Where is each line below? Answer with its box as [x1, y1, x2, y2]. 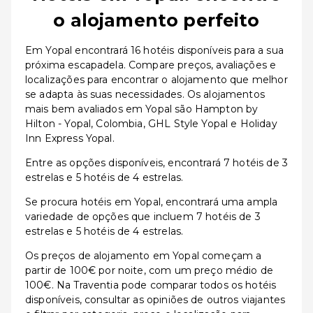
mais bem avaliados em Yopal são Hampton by [25, 103, 259, 115]
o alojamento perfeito [53, 10, 260, 31]
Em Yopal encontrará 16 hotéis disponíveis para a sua [25, 44, 284, 57]
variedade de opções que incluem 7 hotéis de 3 [25, 210, 261, 223]
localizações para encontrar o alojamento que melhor [25, 73, 288, 86]
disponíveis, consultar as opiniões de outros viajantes [25, 293, 286, 306]
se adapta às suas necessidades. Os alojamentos [25, 88, 265, 101]
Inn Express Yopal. [25, 132, 115, 145]
